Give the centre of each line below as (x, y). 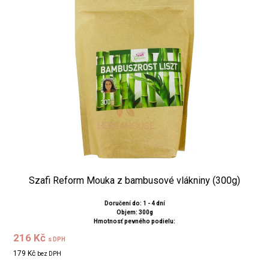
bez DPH (50, 253)
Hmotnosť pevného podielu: (134, 221)
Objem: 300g (134, 212)
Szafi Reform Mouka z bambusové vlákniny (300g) (134, 180)
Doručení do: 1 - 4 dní (134, 203)
